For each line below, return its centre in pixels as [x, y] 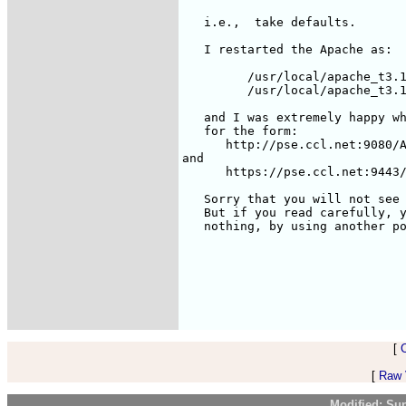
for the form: [244, 131]
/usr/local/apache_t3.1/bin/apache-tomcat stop [211, 77]
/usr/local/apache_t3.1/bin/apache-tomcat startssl [211, 90]
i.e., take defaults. [269, 22]
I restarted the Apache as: [287, 49]
